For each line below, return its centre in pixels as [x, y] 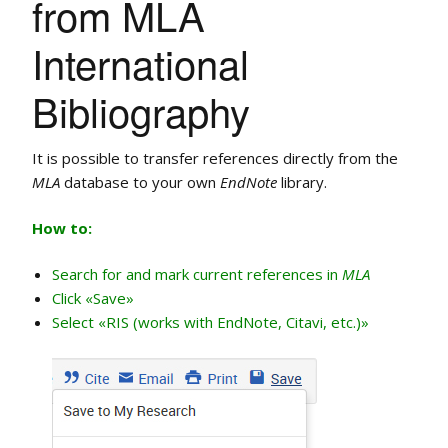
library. [302, 182]
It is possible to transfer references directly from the [215, 158]
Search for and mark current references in [197, 274]
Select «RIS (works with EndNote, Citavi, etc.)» [210, 322]
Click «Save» [93, 298]
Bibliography [141, 111]
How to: [62, 228]
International [140, 63]
